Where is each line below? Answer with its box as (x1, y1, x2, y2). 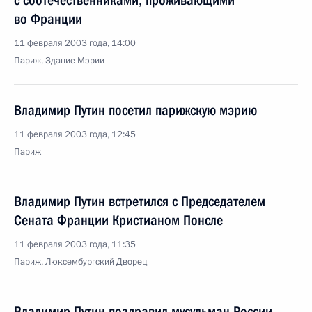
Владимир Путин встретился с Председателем (14, 193, 265, 210)
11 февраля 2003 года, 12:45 (14, 128, 136, 141)
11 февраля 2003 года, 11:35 (14, 238, 136, 251)
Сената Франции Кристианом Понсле (14, 212, 223, 228)
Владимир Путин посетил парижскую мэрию (14, 102, 257, 118)
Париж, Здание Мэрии (14, 54, 104, 67)
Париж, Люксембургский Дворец (14, 256, 147, 268)
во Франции (14, 10, 82, 27)
